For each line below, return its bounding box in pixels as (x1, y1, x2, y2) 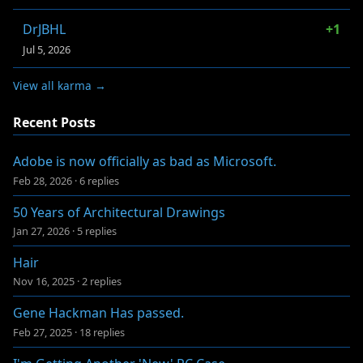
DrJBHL (23, 19, 66, 38)
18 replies (79, 324, 125, 340)
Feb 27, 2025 (13, 324, 72, 340)
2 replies (82, 274, 122, 289)
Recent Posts (13, 113, 96, 131)
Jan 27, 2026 (13, 223, 70, 238)
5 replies (77, 223, 117, 238)
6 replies (79, 173, 119, 188)
